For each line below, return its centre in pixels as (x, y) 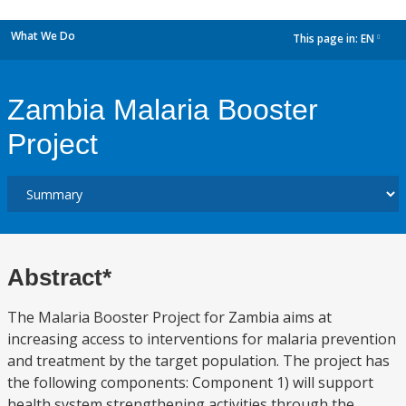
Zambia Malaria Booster (163, 110)
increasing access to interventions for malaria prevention (202, 339)
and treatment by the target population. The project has (198, 361)
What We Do (43, 36)
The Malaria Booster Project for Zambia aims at (169, 317)
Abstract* (59, 277)
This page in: (327, 39)
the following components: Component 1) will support (190, 382)
